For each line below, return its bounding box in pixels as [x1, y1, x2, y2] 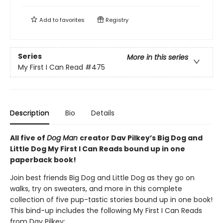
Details [91, 108, 114, 118]
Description [10, 108, 49, 118]
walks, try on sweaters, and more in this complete [10, 184, 182, 194]
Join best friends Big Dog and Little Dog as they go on [10, 173, 195, 183]
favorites [60, 16, 85, 24]
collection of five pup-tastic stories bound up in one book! [10, 195, 213, 205]
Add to [38, 16, 60, 24]
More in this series [127, 52, 188, 63]
